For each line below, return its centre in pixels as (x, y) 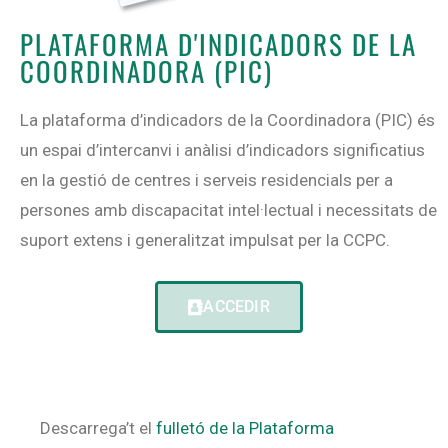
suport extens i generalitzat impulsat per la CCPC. (205, 240)
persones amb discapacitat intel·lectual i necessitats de (228, 210)
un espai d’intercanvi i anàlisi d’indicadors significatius (222, 150)
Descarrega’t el (98, 427)
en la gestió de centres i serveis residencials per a (206, 180)
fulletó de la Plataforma (245, 427)
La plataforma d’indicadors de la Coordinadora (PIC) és (227, 120)
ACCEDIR (236, 306)
